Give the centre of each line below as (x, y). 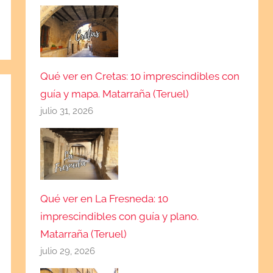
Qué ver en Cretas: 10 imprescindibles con (140, 76)
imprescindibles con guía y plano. (120, 216)
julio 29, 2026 (68, 251)
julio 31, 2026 (67, 111)
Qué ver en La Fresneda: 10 (105, 198)
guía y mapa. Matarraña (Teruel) (115, 94)
